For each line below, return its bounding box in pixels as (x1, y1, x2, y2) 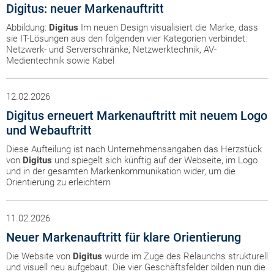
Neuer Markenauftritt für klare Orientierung (6, 230, 241, 245)
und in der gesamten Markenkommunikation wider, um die (6, 166, 235, 177)
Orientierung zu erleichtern (6, 177, 111, 188)
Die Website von (6, 251, 73, 262)
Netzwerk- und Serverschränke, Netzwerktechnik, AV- (6, 44, 217, 55)
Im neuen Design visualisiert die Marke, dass (78, 22, 258, 33)
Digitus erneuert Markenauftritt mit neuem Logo (6, 108, 267, 123)
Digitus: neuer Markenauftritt (6, 1, 164, 16)
